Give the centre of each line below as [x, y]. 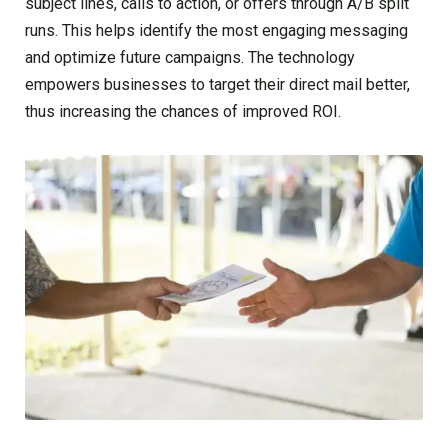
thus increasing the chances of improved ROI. [183, 111]
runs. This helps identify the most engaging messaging [216, 30]
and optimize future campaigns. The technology [190, 57]
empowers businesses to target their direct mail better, [217, 84]
